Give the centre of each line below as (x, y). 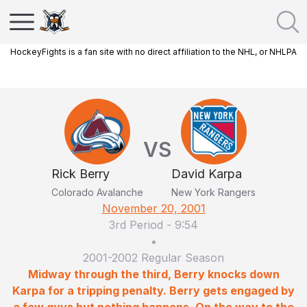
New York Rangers (213, 192)
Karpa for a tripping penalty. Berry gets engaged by (153, 291)
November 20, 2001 (153, 208)
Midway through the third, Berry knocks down (153, 274)
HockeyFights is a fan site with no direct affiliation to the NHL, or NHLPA (153, 52)
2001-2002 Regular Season (153, 258)
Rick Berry (81, 174)
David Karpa (207, 174)
